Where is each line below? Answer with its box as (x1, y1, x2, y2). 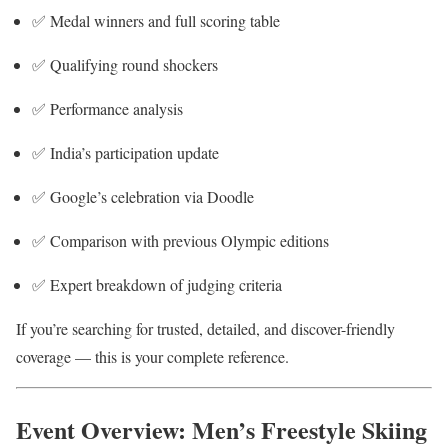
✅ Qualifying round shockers (32, 54, 218, 76)
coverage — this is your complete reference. (16, 346, 289, 368)
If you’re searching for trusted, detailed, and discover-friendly (16, 318, 395, 340)
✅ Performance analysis (32, 98, 183, 120)
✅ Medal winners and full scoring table (32, 10, 280, 32)
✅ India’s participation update (32, 142, 219, 164)
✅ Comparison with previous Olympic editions (32, 230, 329, 252)
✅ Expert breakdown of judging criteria (32, 274, 282, 296)
